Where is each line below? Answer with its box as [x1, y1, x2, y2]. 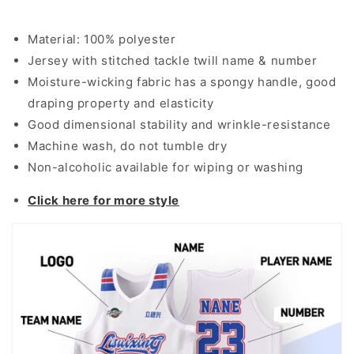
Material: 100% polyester [28, 31, 176, 47]
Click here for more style [28, 192, 179, 208]
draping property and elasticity [28, 95, 214, 111]
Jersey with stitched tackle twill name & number [28, 52, 318, 68]
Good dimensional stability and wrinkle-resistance [28, 116, 331, 132]
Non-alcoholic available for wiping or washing [28, 159, 303, 175]
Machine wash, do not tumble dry [28, 137, 228, 153]
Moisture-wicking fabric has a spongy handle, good [28, 73, 337, 89]
